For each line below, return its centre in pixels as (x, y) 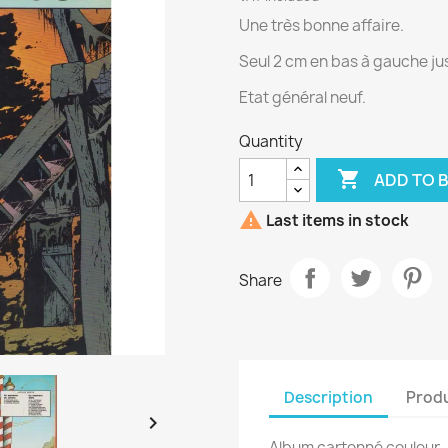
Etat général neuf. (302, 97)
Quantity (271, 141)
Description (328, 397)
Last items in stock (336, 221)
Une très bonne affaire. (321, 25)
